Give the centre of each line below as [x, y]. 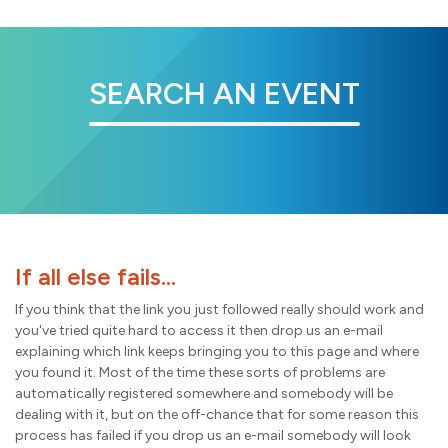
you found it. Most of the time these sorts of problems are [200, 372]
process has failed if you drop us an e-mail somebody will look [213, 435]
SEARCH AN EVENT [224, 93]
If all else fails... [95, 276]
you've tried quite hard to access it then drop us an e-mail [199, 330]
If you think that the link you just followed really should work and [219, 309]
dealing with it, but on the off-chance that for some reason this [217, 414]
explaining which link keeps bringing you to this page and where [217, 351]
